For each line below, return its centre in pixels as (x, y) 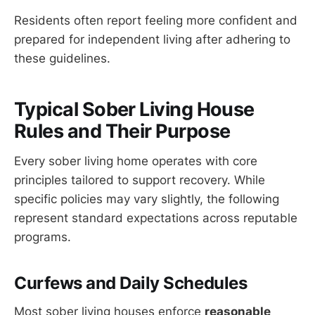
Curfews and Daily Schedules (131, 283)
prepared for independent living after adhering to (152, 39)
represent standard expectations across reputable (156, 218)
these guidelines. (62, 58)
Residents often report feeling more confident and (156, 20)
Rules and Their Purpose (122, 131)
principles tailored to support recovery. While (140, 180)
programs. (43, 237)
